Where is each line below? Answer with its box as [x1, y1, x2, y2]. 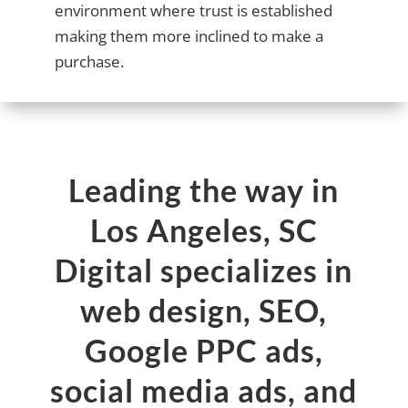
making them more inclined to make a [54, 25, 323, 47]
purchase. [54, 51, 124, 73]
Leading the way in [68, 171, 340, 209]
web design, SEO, [80, 291, 328, 330]
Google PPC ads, [84, 331, 323, 370]
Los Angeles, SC [89, 211, 318, 250]
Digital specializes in [55, 251, 353, 290]
